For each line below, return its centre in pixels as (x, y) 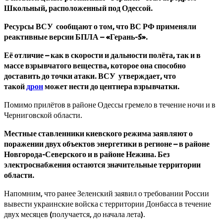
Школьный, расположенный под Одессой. (78, 8)
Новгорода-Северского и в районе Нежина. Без (87, 154)
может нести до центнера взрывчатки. (111, 86)
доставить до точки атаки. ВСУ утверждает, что (90, 76)
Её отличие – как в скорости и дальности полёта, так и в (102, 55)
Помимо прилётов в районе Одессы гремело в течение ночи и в (110, 104)
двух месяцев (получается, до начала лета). (75, 214)
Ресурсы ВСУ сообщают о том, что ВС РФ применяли (100, 26)
